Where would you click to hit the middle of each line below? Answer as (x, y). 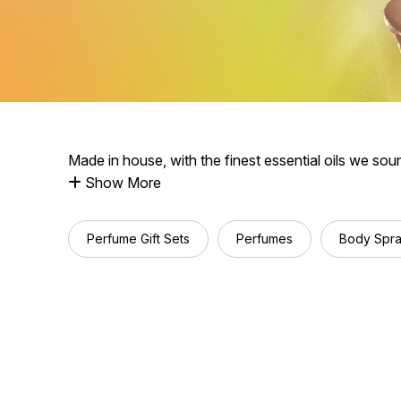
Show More (121, 183)
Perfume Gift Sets (138, 239)
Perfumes (264, 239)
